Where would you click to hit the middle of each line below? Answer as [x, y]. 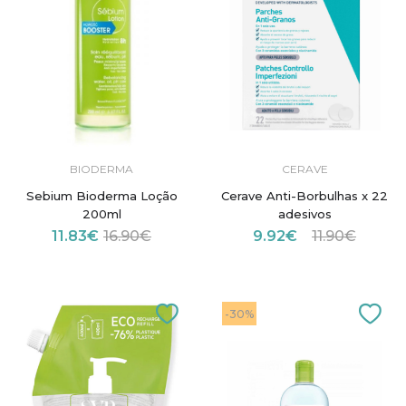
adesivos [304, 213]
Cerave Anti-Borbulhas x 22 [304, 195]
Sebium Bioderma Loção [101, 195]
